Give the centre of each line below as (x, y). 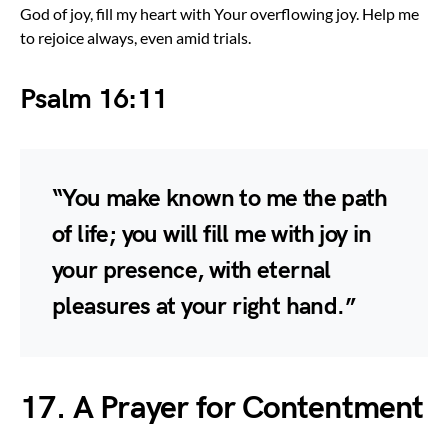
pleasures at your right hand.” (203, 306)
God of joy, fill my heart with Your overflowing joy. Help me (219, 13)
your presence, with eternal (191, 270)
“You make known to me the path (219, 198)
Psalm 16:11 (94, 99)
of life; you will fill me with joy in (212, 234)
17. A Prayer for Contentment (222, 408)
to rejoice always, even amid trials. (135, 37)
